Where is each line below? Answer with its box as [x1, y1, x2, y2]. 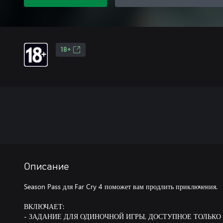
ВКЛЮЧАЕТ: [24, 202, 64, 211]
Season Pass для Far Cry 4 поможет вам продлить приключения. [24, 182, 218, 191]
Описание [24, 162, 69, 172]
